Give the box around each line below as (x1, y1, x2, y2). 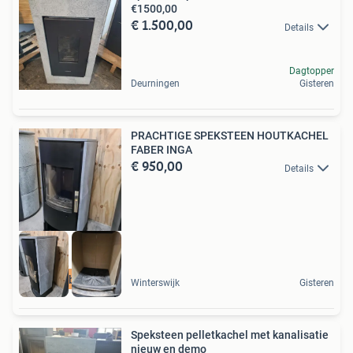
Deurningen (131, 78, 180, 90)
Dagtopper (289, 65, 334, 77)
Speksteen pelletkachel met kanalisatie (131, 328, 329, 341)
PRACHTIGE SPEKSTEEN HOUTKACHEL (131, 129, 329, 143)
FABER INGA (131, 143, 192, 157)
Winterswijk (131, 277, 180, 288)
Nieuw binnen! (34, 273, 106, 286)
